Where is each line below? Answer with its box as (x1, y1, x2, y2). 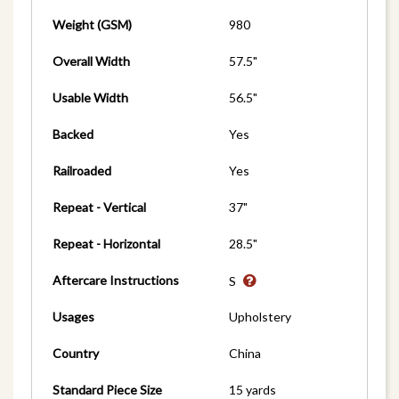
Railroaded (52, 163, 111, 179)
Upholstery (229, 309, 292, 325)
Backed (52, 126, 94, 142)
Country (52, 346, 99, 362)
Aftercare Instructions (52, 273, 179, 289)
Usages (52, 309, 94, 325)
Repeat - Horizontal (52, 236, 160, 252)
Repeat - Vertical (52, 199, 146, 216)
